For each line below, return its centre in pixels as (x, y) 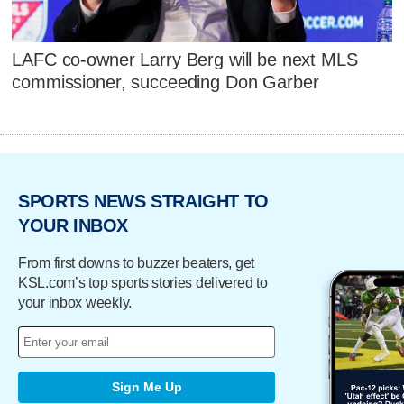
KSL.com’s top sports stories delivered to (143, 282)
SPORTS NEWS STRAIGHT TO (143, 202)
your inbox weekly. (75, 302)
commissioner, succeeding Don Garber (165, 83)
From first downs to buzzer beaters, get (137, 262)
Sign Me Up (147, 387)
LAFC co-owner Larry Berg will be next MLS (185, 60)
